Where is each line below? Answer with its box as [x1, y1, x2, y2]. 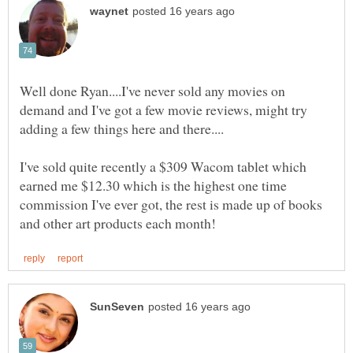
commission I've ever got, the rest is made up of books [20, 195, 322, 214]
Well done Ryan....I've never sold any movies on [20, 81, 285, 101]
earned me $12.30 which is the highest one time [20, 176, 287, 195]
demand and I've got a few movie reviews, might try [20, 100, 307, 120]
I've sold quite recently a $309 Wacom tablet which [20, 157, 307, 176]
